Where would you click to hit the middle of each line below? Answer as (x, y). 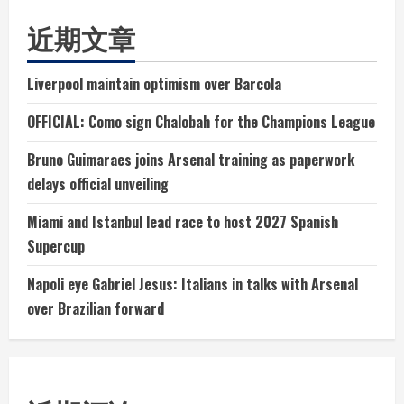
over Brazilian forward (96, 308)
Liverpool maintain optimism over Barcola (154, 83)
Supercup (56, 246)
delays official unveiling (98, 184)
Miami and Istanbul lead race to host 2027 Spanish (183, 221)
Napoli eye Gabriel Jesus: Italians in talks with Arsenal (193, 284)
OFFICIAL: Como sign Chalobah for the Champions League (201, 121)
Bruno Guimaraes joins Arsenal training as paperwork (191, 159)
